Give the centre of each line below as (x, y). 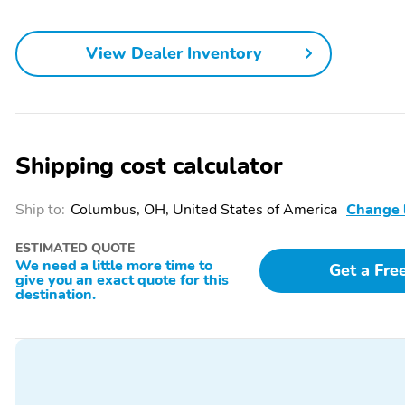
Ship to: (40, 209)
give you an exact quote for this (122, 280)
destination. (56, 294)
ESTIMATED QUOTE (75, 248)
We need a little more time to (114, 265)
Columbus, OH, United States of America (204, 209)
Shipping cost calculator (149, 165)
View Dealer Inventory (174, 54)
